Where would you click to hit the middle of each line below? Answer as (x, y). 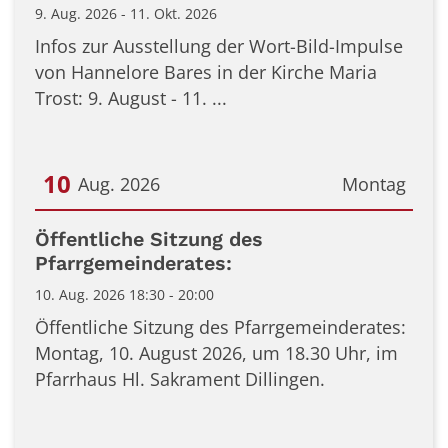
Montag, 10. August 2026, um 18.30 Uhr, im (216, 352)
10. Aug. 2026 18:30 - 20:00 (124, 294)
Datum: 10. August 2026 (134, 228)
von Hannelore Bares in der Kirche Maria (206, 71)
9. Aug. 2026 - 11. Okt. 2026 (126, 13)
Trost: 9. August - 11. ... (131, 97)
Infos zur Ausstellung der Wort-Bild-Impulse (219, 45)
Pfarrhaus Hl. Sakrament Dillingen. (180, 378)
